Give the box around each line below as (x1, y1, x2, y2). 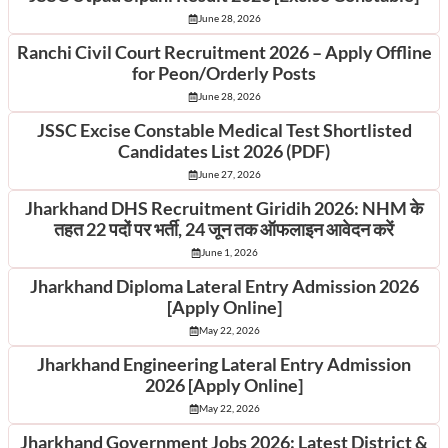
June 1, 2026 (200, 246, 258, 258)
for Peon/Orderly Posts (132, 63, 316, 84)
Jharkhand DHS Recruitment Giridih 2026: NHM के (25, 198, 423, 219)
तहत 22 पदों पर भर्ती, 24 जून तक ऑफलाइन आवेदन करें (54, 219, 394, 240)
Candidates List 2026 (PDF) (118, 141, 330, 162)
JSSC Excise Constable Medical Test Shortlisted (36, 120, 412, 141)
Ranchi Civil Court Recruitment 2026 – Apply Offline (16, 42, 432, 63)
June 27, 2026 (197, 168, 261, 180)
